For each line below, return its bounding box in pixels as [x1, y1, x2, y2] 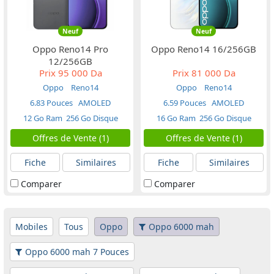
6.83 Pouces [30, 97, 73, 108]
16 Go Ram [156, 112, 196, 124]
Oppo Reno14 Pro [32, 42, 108, 55]
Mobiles [15, 220, 48, 232]
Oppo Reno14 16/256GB [151, 42, 256, 55]
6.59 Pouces [163, 97, 206, 108]
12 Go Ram [23, 112, 62, 124]
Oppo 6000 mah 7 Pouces [25, 245, 129, 257]
